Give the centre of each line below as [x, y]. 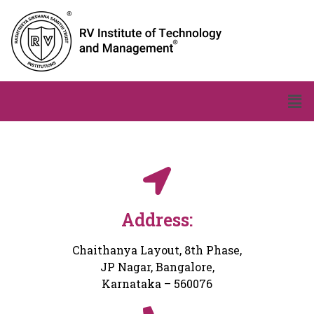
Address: [157, 220]
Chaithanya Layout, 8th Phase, [157, 250]
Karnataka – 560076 [157, 284]
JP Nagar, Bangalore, [157, 267]
